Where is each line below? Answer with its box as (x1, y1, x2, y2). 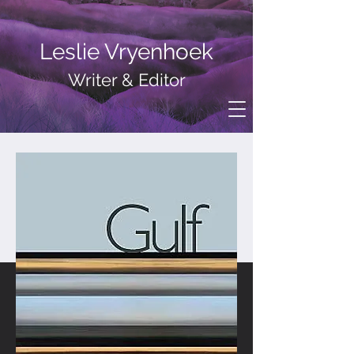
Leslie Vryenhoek (40, 39, 213, 65)
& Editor (116, 70, 186, 90)
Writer (67, 70, 117, 90)
